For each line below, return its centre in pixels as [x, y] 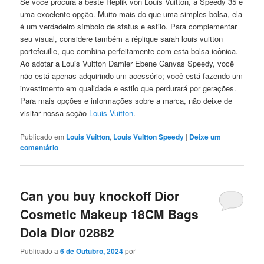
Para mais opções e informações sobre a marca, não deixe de [126, 100]
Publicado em [42, 137]
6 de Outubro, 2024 [92, 251]
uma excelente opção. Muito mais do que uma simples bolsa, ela [131, 14]
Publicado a [40, 250]
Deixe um [205, 137]
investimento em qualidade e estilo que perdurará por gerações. [128, 88]
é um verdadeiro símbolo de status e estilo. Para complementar [129, 26]
